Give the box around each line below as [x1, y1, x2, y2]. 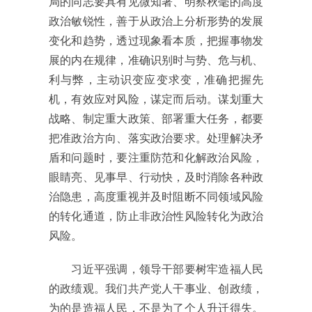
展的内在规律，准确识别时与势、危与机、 [49, 54, 263, 67]
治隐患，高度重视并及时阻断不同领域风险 [49, 191, 263, 203]
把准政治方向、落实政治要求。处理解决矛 [49, 132, 263, 145]
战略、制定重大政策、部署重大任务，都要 [49, 113, 263, 125]
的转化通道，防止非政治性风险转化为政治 [49, 210, 263, 223]
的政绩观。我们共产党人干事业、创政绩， [49, 283, 263, 295]
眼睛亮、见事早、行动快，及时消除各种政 [49, 171, 263, 184]
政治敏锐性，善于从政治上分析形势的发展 [49, 15, 263, 28]
